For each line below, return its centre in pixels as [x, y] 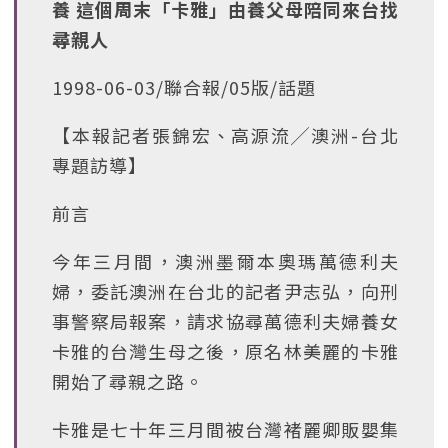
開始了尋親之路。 [128, 381]
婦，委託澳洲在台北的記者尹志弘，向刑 [225, 291]
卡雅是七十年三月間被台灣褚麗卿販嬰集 [225, 429]
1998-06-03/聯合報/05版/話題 [184, 87]
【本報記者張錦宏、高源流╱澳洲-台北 [225, 135]
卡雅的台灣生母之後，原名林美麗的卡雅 [225, 351]
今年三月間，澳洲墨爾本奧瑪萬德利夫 [225, 261]
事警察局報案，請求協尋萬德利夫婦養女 [225, 321]
